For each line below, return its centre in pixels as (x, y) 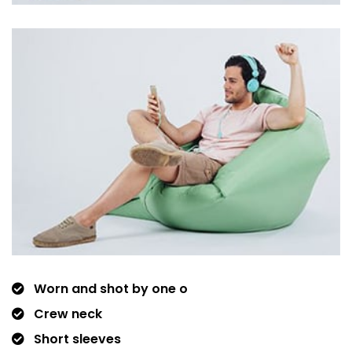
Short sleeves (76, 339)
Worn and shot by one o (109, 288)
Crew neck (66, 313)
